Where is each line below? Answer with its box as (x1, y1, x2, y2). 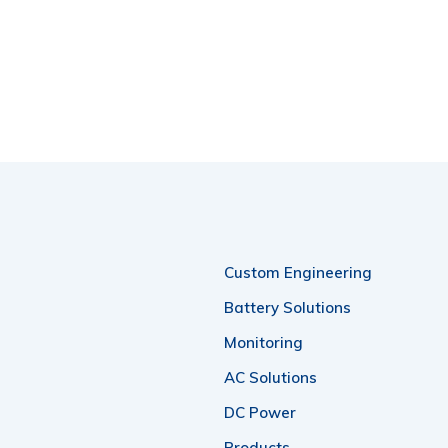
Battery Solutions (224, 297, 351, 317)
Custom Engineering (224, 262, 372, 282)
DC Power (224, 402, 296, 422)
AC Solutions (224, 367, 317, 387)
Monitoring (224, 332, 303, 352)
